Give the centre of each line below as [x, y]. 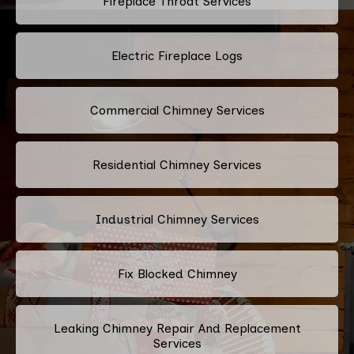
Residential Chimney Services [177, 164]
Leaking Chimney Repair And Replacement [177, 328]
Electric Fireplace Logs [177, 55]
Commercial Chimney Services [177, 110]
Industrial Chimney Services [177, 219]
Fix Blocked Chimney [177, 273]
